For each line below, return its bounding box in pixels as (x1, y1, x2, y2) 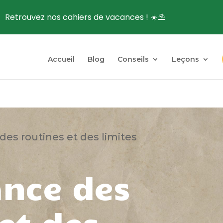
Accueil (47, 55, 75, 64)
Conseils (117, 55, 149, 64)
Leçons (171, 55, 199, 64)
